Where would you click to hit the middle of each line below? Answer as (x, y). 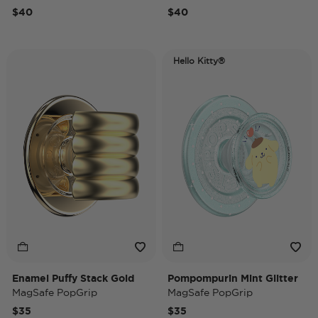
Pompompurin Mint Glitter (233, 278)
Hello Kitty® (199, 61)
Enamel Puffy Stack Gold (73, 278)
